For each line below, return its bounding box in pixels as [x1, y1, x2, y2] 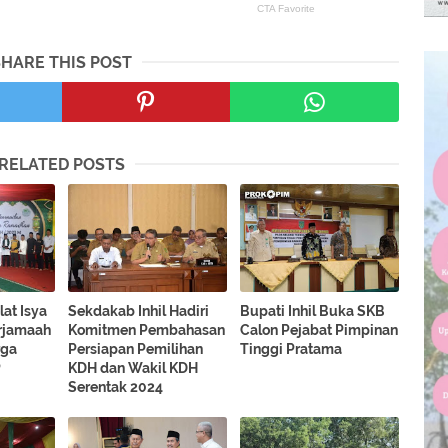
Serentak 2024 [68, 379, 164, 396]
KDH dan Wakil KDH [68, 360, 199, 377]
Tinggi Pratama [240, 341, 343, 358]
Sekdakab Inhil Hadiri [68, 303, 210, 320]
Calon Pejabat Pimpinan [240, 322, 399, 339]
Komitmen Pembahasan [68, 322, 226, 339]
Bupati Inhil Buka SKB [240, 303, 386, 320]
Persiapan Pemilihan [68, 341, 204, 358]
